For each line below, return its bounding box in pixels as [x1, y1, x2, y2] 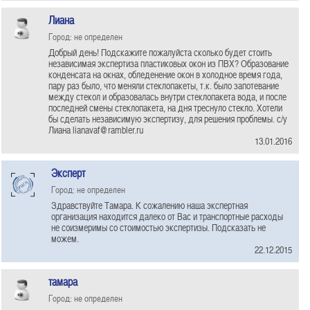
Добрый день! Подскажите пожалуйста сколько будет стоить [48, 46, 272, 59]
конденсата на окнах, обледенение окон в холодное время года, [48, 68, 282, 81]
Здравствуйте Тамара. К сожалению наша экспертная [51, 199, 248, 212]
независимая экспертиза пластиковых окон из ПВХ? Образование [48, 57, 289, 70]
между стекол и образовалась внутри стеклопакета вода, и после [48, 90, 286, 103]
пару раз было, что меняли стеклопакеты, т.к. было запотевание [48, 79, 279, 92]
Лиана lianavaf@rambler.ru [48, 123, 143, 136]
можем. [51, 232, 79, 245]
